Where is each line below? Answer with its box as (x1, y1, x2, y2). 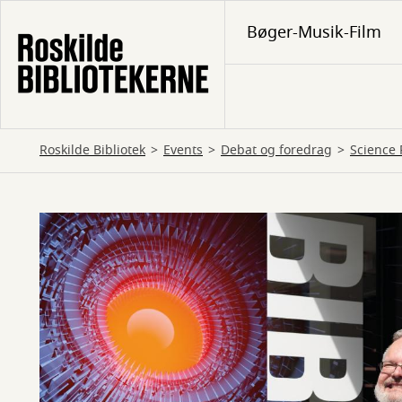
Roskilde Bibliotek (39, 141, 145, 160)
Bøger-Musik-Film (247, 21, 381, 44)
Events (163, 141, 203, 160)
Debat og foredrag (221, 141, 332, 160)
